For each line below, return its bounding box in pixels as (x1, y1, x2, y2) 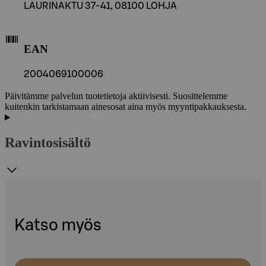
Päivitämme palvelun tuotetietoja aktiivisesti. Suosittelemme (5, 91, 227, 102)
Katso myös (14, 217, 102, 234)
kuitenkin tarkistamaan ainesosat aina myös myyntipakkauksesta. (5, 102, 246, 112)
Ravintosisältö (5, 135, 91, 151)
